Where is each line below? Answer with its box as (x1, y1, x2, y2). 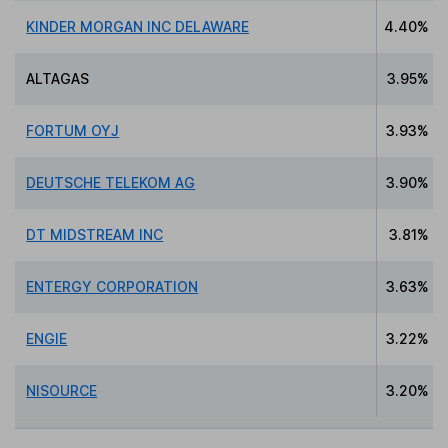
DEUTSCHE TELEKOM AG (26, 174, 196, 192)
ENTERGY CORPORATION (26, 278, 199, 296)
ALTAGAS (26, 70, 90, 88)
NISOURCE (26, 382, 98, 400)
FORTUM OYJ (26, 122, 120, 140)
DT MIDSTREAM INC (26, 226, 164, 244)
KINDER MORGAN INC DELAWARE (26, 18, 250, 36)
